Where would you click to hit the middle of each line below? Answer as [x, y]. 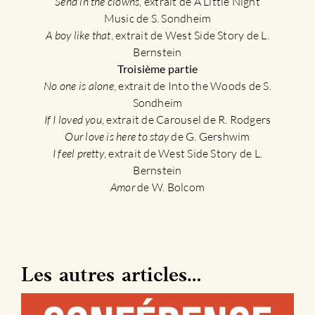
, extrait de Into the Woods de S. [192, 85]
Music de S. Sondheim [157, 18]
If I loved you [73, 119]
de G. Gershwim [210, 136]
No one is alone [79, 85]
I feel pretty [78, 153]
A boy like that [78, 35]
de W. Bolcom [170, 187]
